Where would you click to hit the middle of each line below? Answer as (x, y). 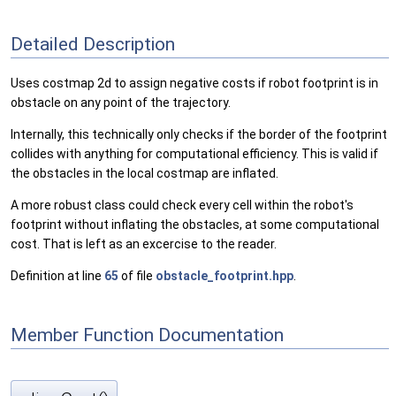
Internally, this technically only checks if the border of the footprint (199, 135)
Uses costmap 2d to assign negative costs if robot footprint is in (194, 84)
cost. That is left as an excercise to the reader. (144, 244)
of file (137, 276)
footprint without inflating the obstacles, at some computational (195, 225)
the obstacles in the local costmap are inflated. (145, 174)
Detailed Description (93, 44)
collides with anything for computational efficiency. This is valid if (194, 154)
